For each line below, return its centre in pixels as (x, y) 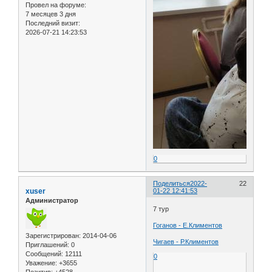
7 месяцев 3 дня (51, 14)
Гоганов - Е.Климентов (188, 225)
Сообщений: (44, 254)
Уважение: (41, 263)
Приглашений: (47, 245)
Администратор (52, 201)
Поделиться (172, 184)
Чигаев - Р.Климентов (186, 241)
